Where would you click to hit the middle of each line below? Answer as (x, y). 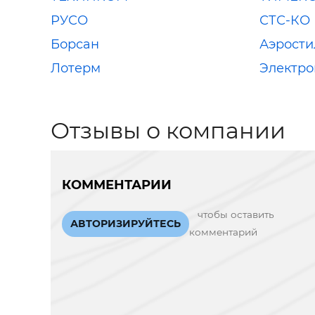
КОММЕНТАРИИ (117, 185)
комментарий (223, 232)
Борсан (75, 44)
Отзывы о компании (168, 130)
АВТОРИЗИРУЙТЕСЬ (126, 223)
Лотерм (76, 68)
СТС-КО (284, 20)
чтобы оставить (236, 214)
